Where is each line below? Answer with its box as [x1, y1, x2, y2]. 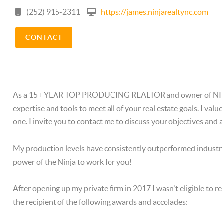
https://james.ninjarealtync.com [101, 7, 209, 16]
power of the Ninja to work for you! [13, 157, 132, 166]
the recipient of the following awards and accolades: [13, 197, 188, 206]
